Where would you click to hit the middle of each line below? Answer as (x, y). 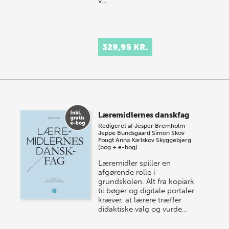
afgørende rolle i (127, 172)
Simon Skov (168, 133)
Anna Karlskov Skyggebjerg (154, 140)
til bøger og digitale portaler (146, 191)
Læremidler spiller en (135, 163)
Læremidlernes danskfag (144, 115)
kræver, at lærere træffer (140, 200)
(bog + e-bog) (118, 147)
